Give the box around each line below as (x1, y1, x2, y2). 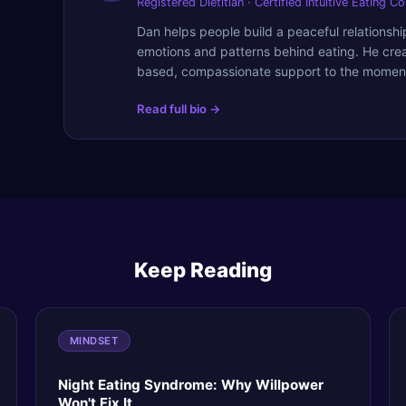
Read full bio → (137, 101, 221, 116)
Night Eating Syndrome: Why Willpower (57, 376, 324, 394)
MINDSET (69, 334, 119, 348)
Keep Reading (134, 257, 272, 283)
